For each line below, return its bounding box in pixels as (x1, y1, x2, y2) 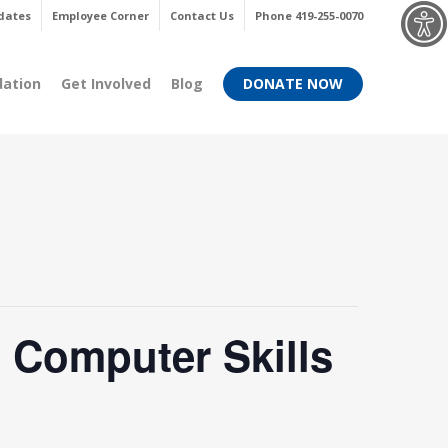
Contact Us (170, 8, 234, 23)
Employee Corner (52, 8, 149, 23)
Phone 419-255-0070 (255, 8, 363, 23)
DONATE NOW (243, 74, 343, 93)
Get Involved (61, 74, 151, 93)
